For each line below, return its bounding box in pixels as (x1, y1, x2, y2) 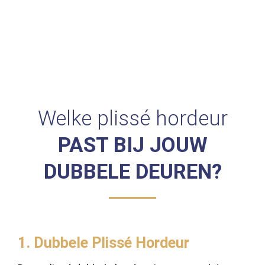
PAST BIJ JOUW (57, 133, 208, 158)
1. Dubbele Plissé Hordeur (18, 234, 189, 252)
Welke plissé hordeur (37, 106, 228, 131)
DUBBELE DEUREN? (43, 160, 222, 185)
